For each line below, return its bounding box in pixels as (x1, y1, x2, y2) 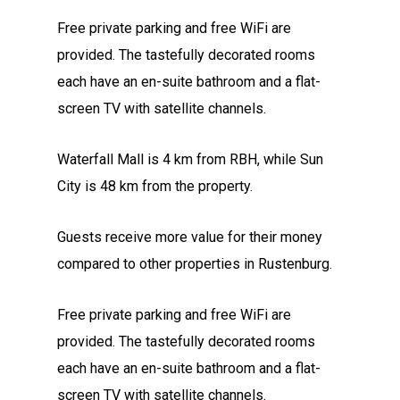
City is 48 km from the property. (57, 178, 253, 196)
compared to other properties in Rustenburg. (57, 255, 332, 273)
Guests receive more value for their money (57, 229, 322, 246)
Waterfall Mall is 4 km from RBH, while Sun (57, 151, 323, 169)
